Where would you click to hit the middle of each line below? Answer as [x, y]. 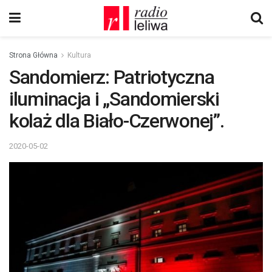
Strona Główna [33, 55]
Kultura [79, 55]
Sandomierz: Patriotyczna [112, 77]
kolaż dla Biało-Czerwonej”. [117, 121]
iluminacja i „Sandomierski [114, 99]
